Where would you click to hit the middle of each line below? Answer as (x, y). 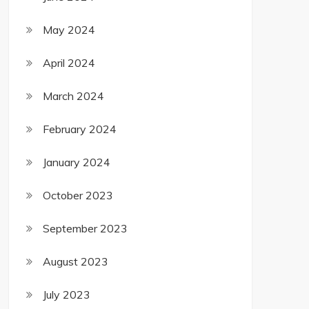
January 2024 (77, 162)
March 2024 (73, 96)
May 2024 (69, 30)
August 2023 (76, 261)
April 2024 (69, 63)
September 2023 (85, 228)
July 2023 (67, 295)
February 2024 (80, 129)
